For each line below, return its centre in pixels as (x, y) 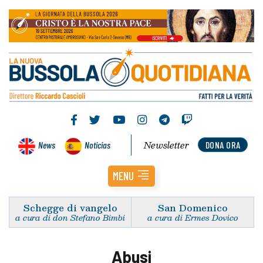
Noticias (97, 144)
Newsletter (167, 145)
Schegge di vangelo (70, 207)
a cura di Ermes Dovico (193, 217)
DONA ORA (223, 144)
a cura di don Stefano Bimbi (70, 217)
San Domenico (193, 207)
